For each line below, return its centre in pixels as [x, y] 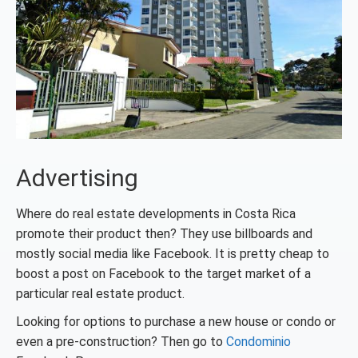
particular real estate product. [100, 294]
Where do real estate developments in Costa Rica [156, 214]
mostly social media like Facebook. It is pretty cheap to [173, 254]
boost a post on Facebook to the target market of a [163, 274]
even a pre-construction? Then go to [121, 342]
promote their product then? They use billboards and [164, 234]
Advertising [77, 178]
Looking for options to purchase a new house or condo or [176, 322]
